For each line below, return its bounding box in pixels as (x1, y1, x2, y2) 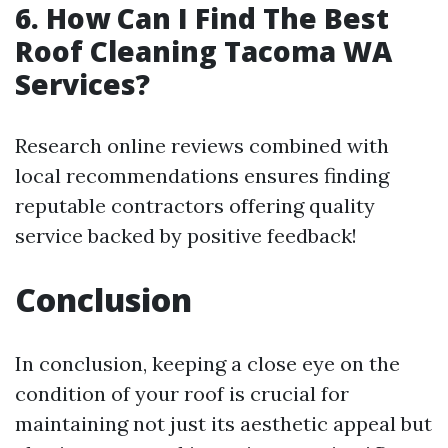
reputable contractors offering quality (15, 192, 375, 218)
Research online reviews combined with (15, 132, 389, 158)
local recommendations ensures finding (15, 162, 389, 188)
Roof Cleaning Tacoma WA (15, 31, 392, 70)
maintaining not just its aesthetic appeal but (15, 410, 432, 436)
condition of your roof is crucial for (15, 380, 349, 406)
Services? (15, 64, 150, 103)
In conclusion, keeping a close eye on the (15, 350, 400, 376)
